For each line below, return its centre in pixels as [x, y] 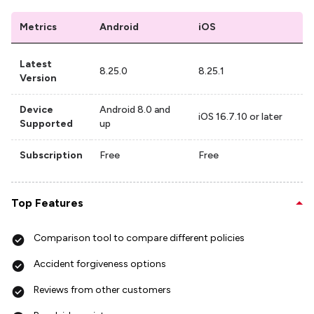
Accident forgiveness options [100, 264]
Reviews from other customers [102, 290]
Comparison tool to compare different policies [139, 238]
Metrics [38, 27]
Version [38, 78]
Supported [46, 124]
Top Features [47, 203]
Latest [36, 64]
